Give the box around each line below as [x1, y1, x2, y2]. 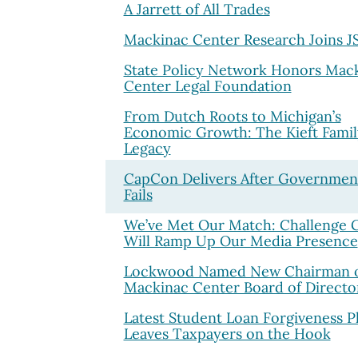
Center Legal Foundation [123, 76, 292, 95]
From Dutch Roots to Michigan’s [123, 106, 341, 125]
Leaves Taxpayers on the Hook [123, 324, 331, 343]
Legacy [123, 138, 171, 157]
